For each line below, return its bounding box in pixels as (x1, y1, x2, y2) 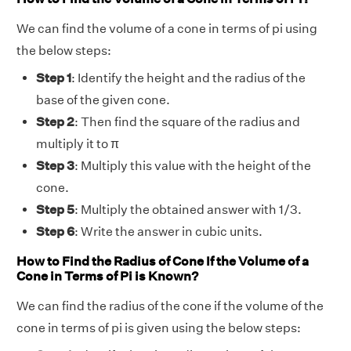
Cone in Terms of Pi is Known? (16, 268, 198, 284)
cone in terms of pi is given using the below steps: (16, 320, 301, 336)
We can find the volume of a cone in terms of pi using (16, 21, 317, 37)
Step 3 (36, 158, 74, 174)
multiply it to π (36, 136, 119, 152)
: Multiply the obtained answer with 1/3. (74, 202, 302, 218)
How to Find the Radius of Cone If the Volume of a (16, 253, 309, 269)
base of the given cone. (36, 92, 170, 108)
